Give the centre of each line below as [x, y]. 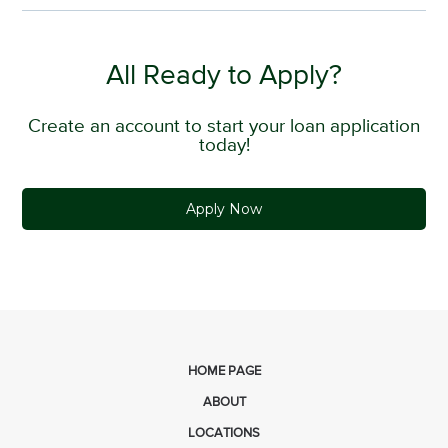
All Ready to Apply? [224, 75]
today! [224, 145]
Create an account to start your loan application [224, 126]
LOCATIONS [224, 433]
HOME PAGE [224, 371]
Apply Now [224, 208]
